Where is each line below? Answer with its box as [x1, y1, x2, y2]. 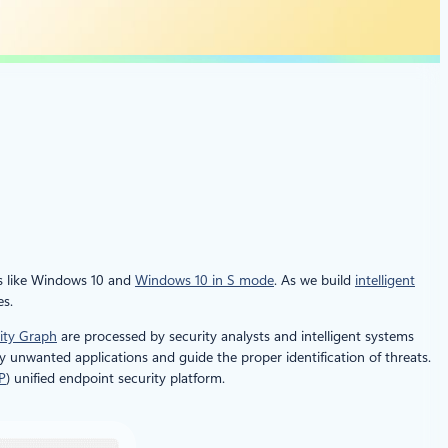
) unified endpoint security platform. [6, 369, 225, 386]
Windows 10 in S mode [135, 271, 274, 288]
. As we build [274, 271, 355, 288]
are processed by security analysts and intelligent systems [57, 327, 414, 344]
